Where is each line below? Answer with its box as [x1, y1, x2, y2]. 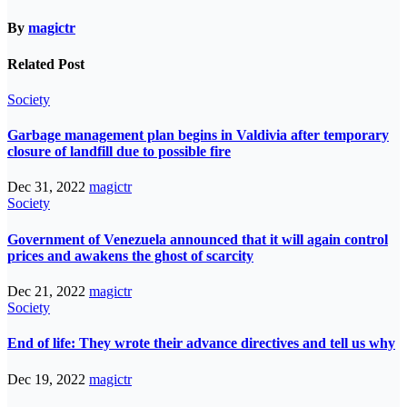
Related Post [7, 55, 84, 72]
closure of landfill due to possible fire [7, 144, 231, 160]
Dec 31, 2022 [7, 179, 89, 195]
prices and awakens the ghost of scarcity [7, 247, 253, 263]
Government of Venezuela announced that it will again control [7, 231, 388, 247]
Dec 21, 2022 [7, 283, 89, 300]
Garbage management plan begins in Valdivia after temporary [7, 127, 389, 144]
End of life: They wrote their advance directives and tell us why [7, 335, 395, 352]
